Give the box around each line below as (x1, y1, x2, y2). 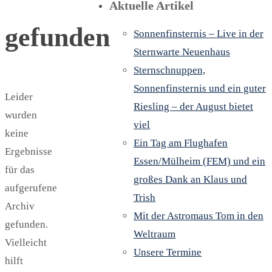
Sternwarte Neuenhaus (134, 46, 230, 58)
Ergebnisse (5, 146, 52, 157)
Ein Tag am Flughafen (134, 137, 228, 149)
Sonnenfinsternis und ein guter (134, 83, 266, 94)
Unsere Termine (134, 246, 202, 258)
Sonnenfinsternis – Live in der (134, 28, 263, 39)
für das (5, 164, 35, 175)
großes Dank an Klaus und (134, 174, 247, 185)
